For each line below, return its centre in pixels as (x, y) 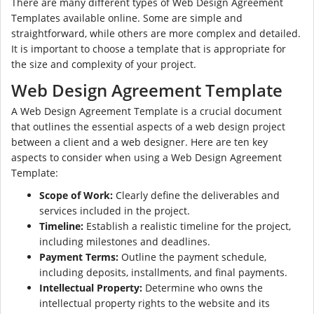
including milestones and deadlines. (125, 242)
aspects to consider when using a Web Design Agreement (146, 158)
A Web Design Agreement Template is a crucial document (146, 111)
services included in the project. (115, 211)
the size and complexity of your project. (104, 64)
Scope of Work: (76, 196)
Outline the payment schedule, (192, 257)
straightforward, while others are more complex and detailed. (156, 34)
